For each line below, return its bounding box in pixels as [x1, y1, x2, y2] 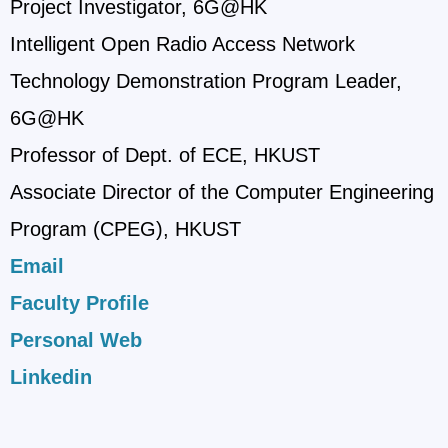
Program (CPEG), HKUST [10, 217, 241, 240]
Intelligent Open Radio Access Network [10, 32, 355, 55]
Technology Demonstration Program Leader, [10, 69, 402, 92]
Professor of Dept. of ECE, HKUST [10, 143, 320, 166]
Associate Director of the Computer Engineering [10, 180, 434, 203]
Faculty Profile [10, 291, 149, 314]
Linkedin [10, 365, 92, 388]
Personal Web [10, 328, 142, 351]
